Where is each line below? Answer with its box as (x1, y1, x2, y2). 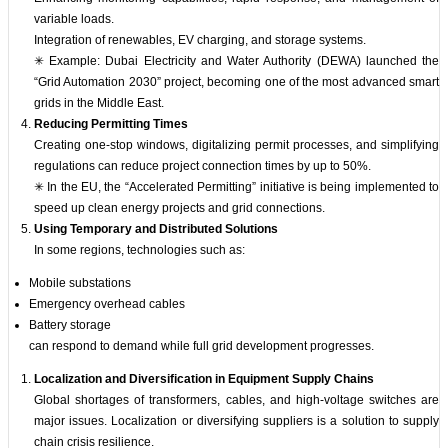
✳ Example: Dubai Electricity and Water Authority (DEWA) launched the (34, 54, 439, 69)
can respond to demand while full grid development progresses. (29, 339, 374, 354)
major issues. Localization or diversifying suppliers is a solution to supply (34, 414, 439, 429)
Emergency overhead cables (29, 297, 185, 312)
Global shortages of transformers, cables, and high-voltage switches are (34, 393, 439, 408)
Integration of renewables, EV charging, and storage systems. (34, 33, 366, 48)
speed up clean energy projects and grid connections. (34, 201, 325, 216)
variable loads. (34, 12, 114, 27)
